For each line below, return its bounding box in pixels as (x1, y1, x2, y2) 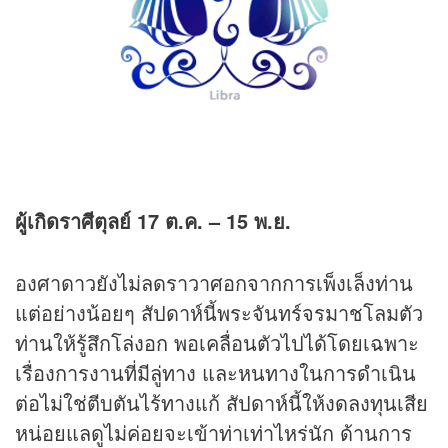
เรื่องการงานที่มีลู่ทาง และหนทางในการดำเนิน (15, 358, 416, 388)
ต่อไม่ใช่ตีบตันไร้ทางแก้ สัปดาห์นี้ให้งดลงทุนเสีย (15, 388, 428, 418)
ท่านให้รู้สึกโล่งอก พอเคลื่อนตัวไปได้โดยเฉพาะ (15, 328, 419, 358)
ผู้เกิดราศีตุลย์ (15, 206, 137, 236)
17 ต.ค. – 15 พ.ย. (137, 206, 291, 236)
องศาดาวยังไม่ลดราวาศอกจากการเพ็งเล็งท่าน (15, 268, 413, 298)
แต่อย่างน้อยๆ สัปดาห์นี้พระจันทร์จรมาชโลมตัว (15, 298, 423, 328)
